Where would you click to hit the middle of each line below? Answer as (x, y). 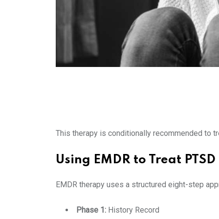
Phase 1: (92, 210)
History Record (134, 210)
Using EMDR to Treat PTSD (136, 160)
